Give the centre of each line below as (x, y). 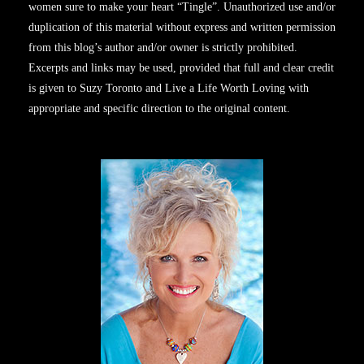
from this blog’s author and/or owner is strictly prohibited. (163, 48)
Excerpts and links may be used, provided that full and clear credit (181, 68)
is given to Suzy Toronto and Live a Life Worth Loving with (169, 88)
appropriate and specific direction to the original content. (159, 108)
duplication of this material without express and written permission (182, 27)
